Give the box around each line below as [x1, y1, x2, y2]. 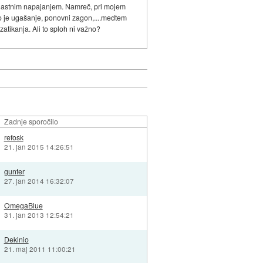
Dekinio [4, 234, 29, 245]
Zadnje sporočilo [4, 116, 58, 127]
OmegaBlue [4, 200, 43, 211]
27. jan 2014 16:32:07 [4, 176, 74, 186]
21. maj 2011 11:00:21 [4, 244, 76, 254]
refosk [4, 132, 23, 143]
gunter [4, 166, 25, 177]
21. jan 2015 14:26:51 [4, 142, 74, 152]
